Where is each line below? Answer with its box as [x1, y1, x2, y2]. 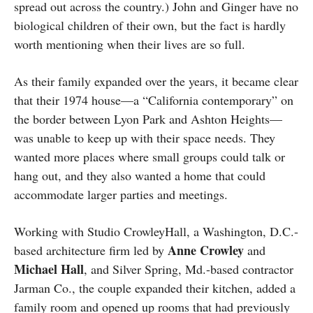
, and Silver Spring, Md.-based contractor [84, 261, 293, 278]
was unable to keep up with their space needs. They [14, 129, 275, 147]
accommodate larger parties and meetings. [14, 186, 232, 203]
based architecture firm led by [14, 242, 168, 259]
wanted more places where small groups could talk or [14, 148, 285, 166]
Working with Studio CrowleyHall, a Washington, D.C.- [14, 223, 298, 240]
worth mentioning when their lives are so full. [14, 36, 249, 53]
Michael [14, 260, 57, 279]
